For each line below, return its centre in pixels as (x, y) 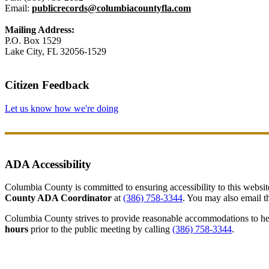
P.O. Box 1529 (33, 40)
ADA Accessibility (48, 164)
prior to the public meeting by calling (100, 229)
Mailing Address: (40, 29)
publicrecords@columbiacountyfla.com (111, 8)
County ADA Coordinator (58, 198)
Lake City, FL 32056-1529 (56, 51)
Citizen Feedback (47, 85)
